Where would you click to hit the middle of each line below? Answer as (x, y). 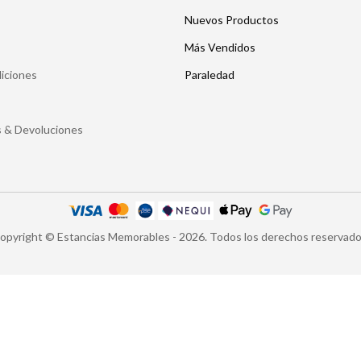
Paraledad (210, 75)
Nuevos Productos (232, 20)
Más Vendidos (220, 47)
